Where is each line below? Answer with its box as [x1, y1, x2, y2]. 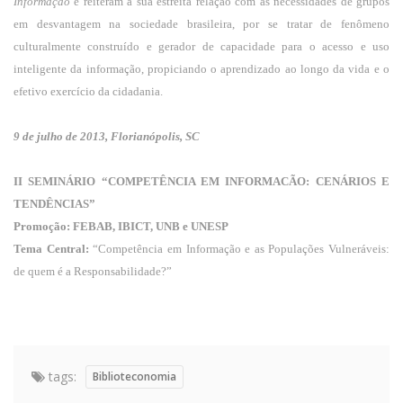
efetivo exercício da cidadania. [13, 85, 163, 98]
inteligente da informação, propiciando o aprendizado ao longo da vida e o [13, 62, 390, 76]
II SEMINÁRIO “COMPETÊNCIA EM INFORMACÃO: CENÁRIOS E [13, 175, 390, 188]
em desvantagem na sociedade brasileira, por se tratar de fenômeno [13, 17, 390, 31]
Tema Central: [13, 242, 89, 255]
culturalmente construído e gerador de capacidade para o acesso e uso [13, 40, 390, 53]
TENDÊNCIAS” [13, 197, 95, 210]
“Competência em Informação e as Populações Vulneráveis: [88, 242, 390, 255]
